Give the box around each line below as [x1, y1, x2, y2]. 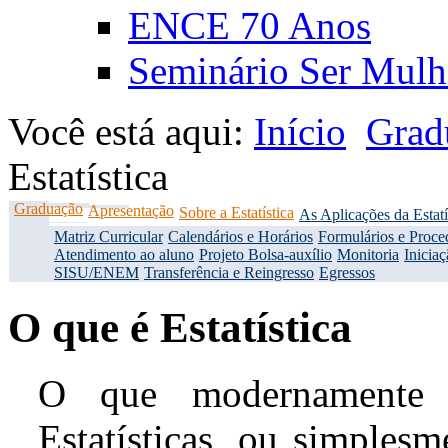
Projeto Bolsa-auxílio [199, 245, 332, 263]
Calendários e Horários [168, 227, 313, 245]
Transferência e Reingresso [144, 263, 314, 281]
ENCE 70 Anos [128, 3, 371, 47]
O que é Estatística [8, 303, 352, 351]
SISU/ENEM [54, 263, 139, 281]
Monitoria [337, 245, 399, 263]
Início [254, 109, 346, 153]
